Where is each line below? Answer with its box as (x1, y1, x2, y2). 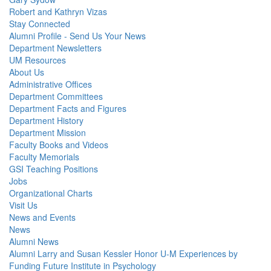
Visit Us (9, 199, 38, 211)
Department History (9, 114, 83, 126)
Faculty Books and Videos (9, 139, 108, 151)
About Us (9, 66, 44, 78)
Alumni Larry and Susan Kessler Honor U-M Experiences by (9, 247, 238, 260)
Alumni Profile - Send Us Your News (9, 30, 146, 42)
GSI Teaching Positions (9, 163, 98, 175)
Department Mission (9, 126, 86, 139)
